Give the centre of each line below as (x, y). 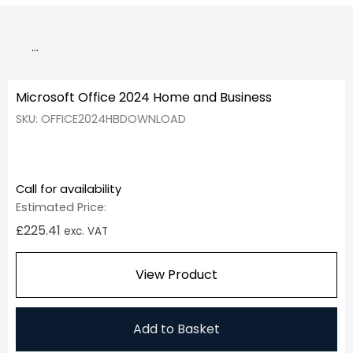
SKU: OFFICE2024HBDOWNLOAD (101, 119)
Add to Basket (176, 329)
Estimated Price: (61, 207)
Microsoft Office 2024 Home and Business (144, 97)
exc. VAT (86, 231)
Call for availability (69, 189)
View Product (176, 274)
